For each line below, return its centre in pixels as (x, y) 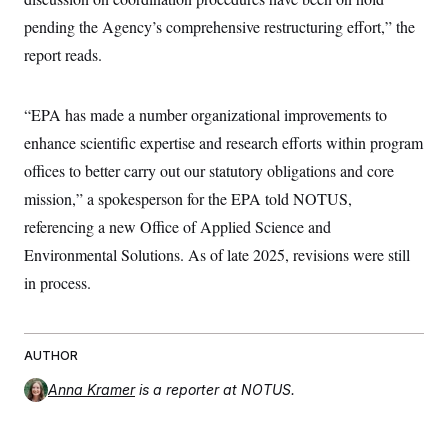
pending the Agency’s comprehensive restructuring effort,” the (219, 26)
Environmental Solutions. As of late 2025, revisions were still (217, 254)
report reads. (63, 54)
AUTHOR (51, 355)
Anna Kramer (91, 389)
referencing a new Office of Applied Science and (177, 226)
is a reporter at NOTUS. (217, 389)
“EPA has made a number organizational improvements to (205, 114)
